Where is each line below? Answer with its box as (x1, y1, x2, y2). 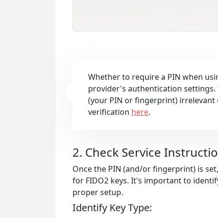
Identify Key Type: (73, 201, 152, 214)
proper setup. (73, 187, 123, 198)
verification (88, 107, 131, 117)
